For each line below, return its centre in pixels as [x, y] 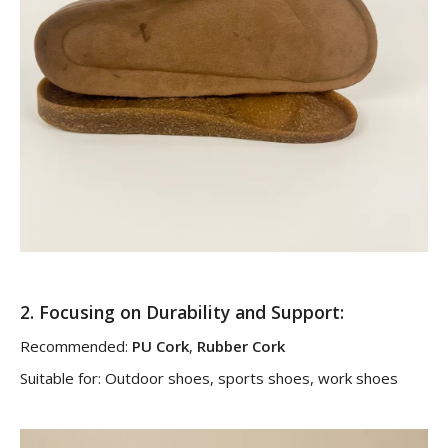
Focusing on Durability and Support [189, 312]
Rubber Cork [241, 346]
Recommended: [76, 346]
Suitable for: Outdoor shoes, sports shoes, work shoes [209, 378]
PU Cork [160, 346]
